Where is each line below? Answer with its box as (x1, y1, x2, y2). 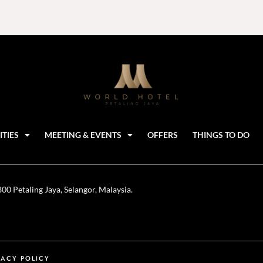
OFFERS (147, 130, 178, 140)
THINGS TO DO (193, 130, 249, 140)
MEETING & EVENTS (45, 130, 122, 140)
